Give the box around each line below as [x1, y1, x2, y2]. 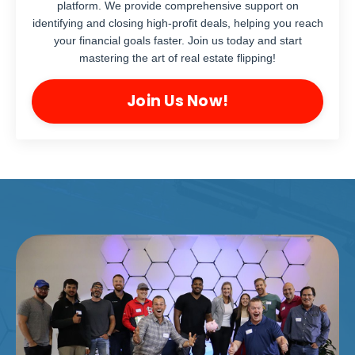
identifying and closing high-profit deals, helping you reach [32, 17, 323, 29]
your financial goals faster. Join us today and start [53, 34, 302, 47]
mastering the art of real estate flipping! [79, 52, 276, 64]
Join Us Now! [127, 90, 228, 112]
